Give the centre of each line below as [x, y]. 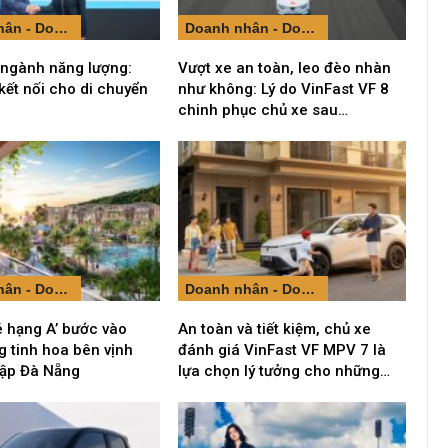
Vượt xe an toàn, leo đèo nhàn [284, 67]
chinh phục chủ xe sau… [262, 109]
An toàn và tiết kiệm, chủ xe [274, 328]
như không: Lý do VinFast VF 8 [283, 88]
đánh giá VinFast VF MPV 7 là [281, 349]
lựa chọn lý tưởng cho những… [283, 370]
